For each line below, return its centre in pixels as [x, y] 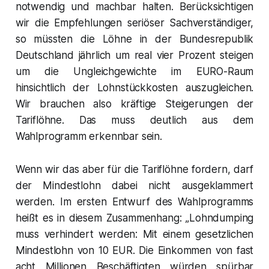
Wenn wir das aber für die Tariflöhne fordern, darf [134, 169]
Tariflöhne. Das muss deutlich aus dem [134, 120]
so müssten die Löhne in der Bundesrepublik [134, 39]
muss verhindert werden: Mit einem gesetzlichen [134, 234]
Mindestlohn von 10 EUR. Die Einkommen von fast [134, 250]
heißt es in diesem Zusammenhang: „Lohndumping [134, 218]
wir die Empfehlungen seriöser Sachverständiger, [134, 23]
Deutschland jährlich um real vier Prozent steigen [134, 55]
